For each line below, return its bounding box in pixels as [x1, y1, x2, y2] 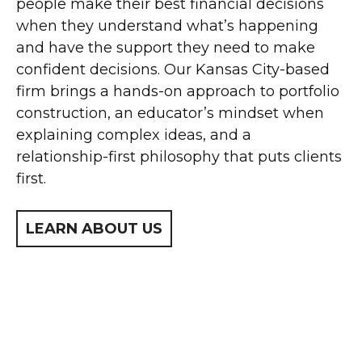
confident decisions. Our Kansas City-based [16, 61, 330, 78]
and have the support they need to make [16, 39, 315, 57]
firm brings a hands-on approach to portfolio [16, 82, 339, 100]
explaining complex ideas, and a [16, 126, 251, 144]
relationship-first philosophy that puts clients [16, 148, 342, 166]
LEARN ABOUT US [26, 220, 162, 238]
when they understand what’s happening [16, 17, 318, 35]
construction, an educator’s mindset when [16, 104, 324, 122]
